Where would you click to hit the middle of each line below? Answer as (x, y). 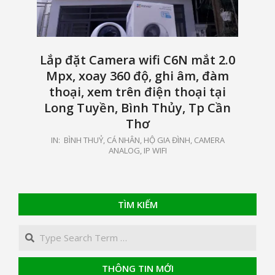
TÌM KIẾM (137, 205)
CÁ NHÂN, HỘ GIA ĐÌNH (148, 140)
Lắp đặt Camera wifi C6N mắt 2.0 (137, 60)
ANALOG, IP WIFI (137, 151)
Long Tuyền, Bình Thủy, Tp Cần (137, 108)
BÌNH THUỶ (83, 140)
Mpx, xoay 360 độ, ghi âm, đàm (137, 76)
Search (34, 231)
